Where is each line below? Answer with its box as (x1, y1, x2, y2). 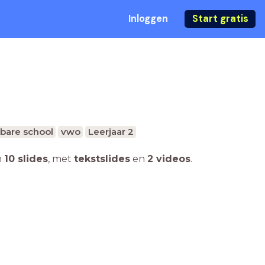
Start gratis (192, 12, 248, 25)
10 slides (4, 153, 48, 164)
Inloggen (128, 12, 168, 25)
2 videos (147, 153, 190, 164)
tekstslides (74, 153, 130, 164)
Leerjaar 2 (88, 126, 134, 137)
